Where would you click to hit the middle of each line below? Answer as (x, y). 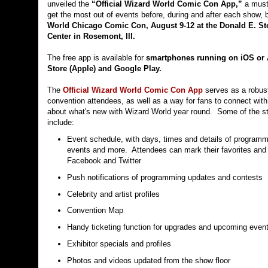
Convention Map (95, 211)
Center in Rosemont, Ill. (92, 36)
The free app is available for (97, 58)
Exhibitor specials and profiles (119, 243)
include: (61, 123)
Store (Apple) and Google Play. (104, 69)
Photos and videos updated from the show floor (148, 260)
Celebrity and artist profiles (113, 194)
